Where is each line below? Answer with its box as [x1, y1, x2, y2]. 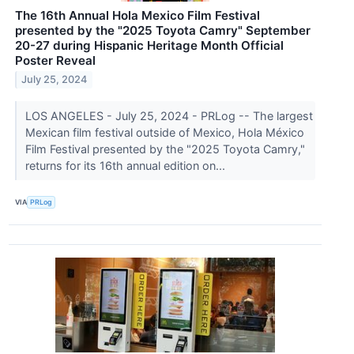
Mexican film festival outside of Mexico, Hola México [24, 125, 304, 139]
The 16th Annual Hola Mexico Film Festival [15, 7, 260, 23]
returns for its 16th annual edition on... [24, 158, 228, 172]
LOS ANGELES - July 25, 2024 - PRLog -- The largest [24, 108, 313, 122]
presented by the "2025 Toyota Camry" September [15, 22, 311, 38]
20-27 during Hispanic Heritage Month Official [15, 37, 284, 53]
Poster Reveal [15, 52, 96, 68]
